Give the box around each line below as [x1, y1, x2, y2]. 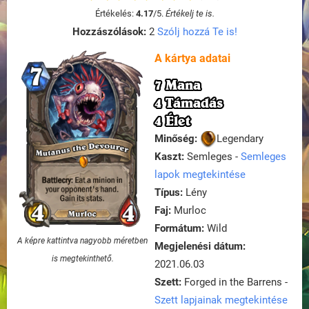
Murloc [171, 204, 206, 217]
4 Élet [154, 114, 190, 128]
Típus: [154, 186, 183, 199]
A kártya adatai [154, 52, 230, 65]
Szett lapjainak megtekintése [154, 294, 288, 307]
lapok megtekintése [154, 168, 246, 181]
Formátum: [154, 222, 204, 235]
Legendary [217, 132, 263, 145]
